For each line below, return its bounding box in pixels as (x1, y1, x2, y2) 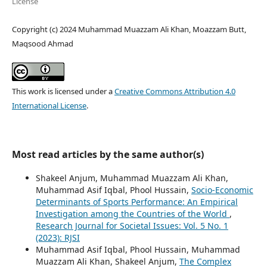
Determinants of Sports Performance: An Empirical (35, 195, 238, 207)
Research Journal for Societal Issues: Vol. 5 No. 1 (35, 219, 228, 231)
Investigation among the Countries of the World (35, 207, 229, 219)
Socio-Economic (191, 184, 253, 195)
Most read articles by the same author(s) (11, 147, 204, 161)
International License (11, 100, 86, 111)
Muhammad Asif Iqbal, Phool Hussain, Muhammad (35, 243, 240, 255)
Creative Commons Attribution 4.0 (114, 85, 235, 97)
